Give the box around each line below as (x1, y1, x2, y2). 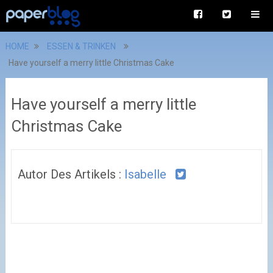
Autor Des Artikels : (17, 167, 124, 182)
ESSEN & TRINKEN (46, 41, 116, 51)
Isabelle (124, 167, 166, 182)
